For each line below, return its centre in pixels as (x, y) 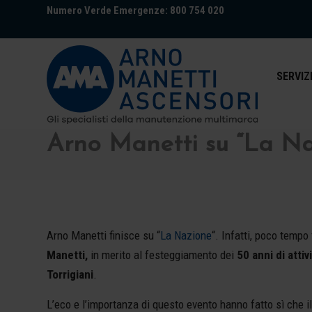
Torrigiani (70, 275)
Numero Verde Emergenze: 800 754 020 (135, 10)
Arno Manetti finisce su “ (103, 236)
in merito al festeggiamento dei (162, 255)
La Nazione (186, 236)
